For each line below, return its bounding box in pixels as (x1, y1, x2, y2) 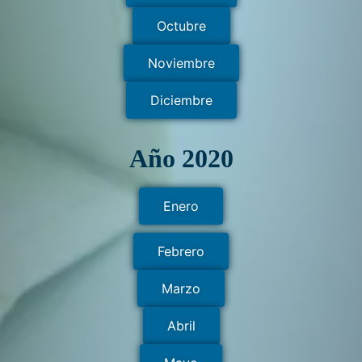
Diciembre (149, 92, 213, 109)
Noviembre (147, 55, 215, 72)
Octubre (156, 18, 206, 35)
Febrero (158, 242, 204, 259)
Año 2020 (128, 143, 234, 173)
